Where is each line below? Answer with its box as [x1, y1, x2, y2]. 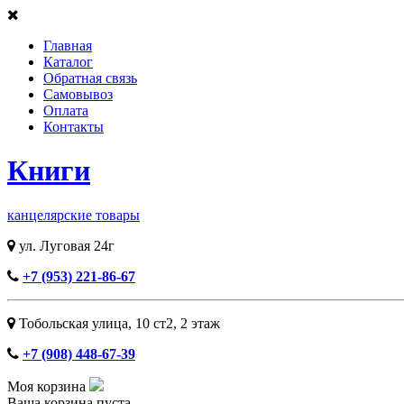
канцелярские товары [7, 207, 140, 223]
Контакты [43, 119, 104, 134]
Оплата [43, 103, 88, 118]
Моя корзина [7, 378, 86, 394]
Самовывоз [43, 87, 113, 102]
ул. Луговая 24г [15, 237, 115, 253]
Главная [43, 38, 92, 53]
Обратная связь [43, 70, 137, 86]
